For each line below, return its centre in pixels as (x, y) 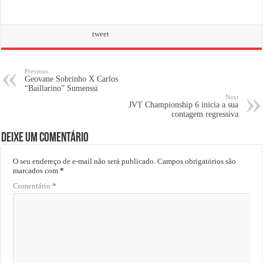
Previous (37, 71)
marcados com (37, 170)
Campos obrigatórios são (197, 161)
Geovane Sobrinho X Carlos (72, 79)
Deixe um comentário (45, 138)
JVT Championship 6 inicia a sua (183, 104)
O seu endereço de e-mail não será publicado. (85, 161)
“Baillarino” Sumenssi (62, 88)
